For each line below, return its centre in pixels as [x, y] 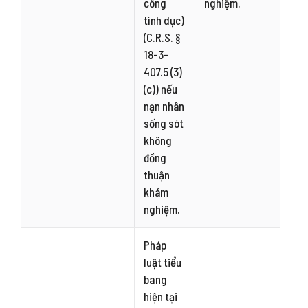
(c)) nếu [161, 89]
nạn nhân [164, 106]
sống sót [164, 123]
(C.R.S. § [162, 37]
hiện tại [161, 296]
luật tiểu [163, 262]
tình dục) [164, 20]
